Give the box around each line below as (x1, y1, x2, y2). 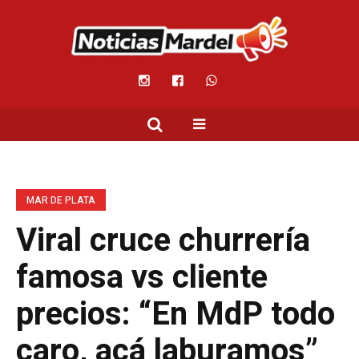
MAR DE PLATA (26, 193, 95, 208)
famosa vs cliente (16, 254, 268, 302)
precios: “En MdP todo (16, 291, 335, 339)
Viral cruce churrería (16, 217, 310, 265)
